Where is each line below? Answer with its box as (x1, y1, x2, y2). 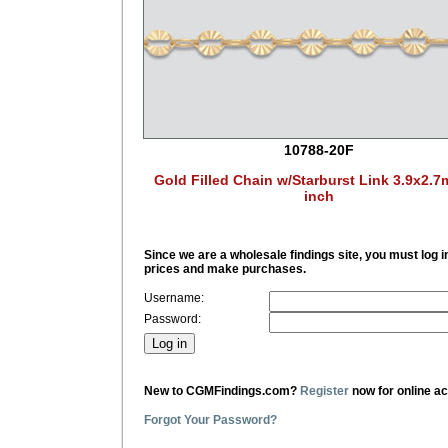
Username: (144, 290, 204, 305)
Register (300, 383, 349, 398)
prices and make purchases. (144, 261, 306, 276)
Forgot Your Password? (144, 412, 277, 427)
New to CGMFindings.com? (144, 383, 300, 398)
